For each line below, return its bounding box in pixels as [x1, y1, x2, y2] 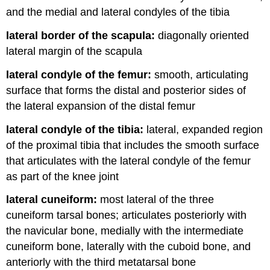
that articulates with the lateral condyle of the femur [6, 154, 251, 167]
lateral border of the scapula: [6, 30, 155, 42]
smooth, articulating [151, 68, 249, 81]
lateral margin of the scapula [6, 45, 143, 58]
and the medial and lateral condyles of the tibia [6, 6, 230, 19]
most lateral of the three [97, 193, 215, 206]
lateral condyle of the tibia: [6, 123, 144, 136]
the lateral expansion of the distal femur [6, 99, 196, 112]
